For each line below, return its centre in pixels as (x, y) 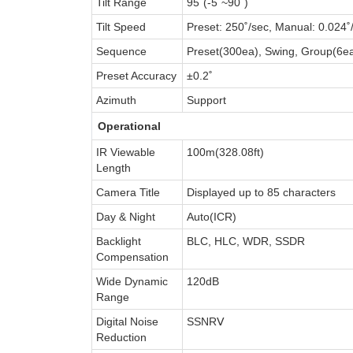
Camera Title (128, 192)
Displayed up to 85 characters (261, 192)
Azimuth (116, 100)
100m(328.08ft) (225, 152)
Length (113, 167)
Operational (130, 126)
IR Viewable (125, 152)
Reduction (121, 337)
